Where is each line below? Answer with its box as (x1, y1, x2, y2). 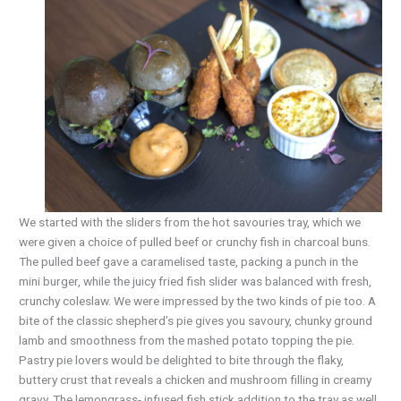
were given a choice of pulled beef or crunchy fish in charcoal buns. (19, 234, 371, 249)
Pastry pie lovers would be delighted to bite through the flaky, (19, 352, 345, 367)
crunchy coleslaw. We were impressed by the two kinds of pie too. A (19, 293, 377, 308)
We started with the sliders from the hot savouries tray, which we (19, 214, 362, 229)
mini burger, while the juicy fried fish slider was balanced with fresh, (19, 273, 372, 288)
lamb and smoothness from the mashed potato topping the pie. (19, 332, 355, 347)
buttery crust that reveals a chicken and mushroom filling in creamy (19, 371, 372, 387)
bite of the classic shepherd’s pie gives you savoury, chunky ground (19, 312, 373, 328)
